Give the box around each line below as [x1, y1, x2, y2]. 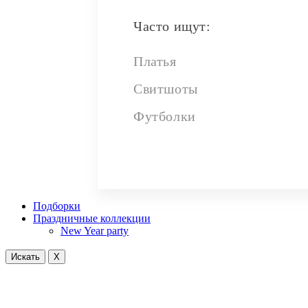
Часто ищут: [133, 18, 211, 34]
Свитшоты [133, 80, 198, 96]
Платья [133, 53, 177, 69]
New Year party [60, 224, 129, 236]
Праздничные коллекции [33, 212, 151, 224]
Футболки [133, 108, 196, 124]
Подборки [33, 199, 80, 212]
